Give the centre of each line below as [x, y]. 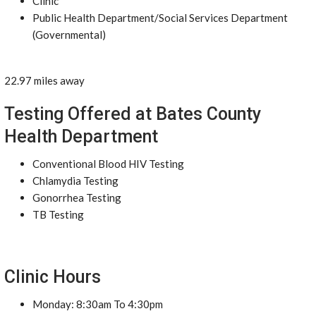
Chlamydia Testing [75, 181]
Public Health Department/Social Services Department [160, 18]
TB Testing [58, 214]
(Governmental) [69, 35]
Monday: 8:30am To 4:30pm [98, 304]
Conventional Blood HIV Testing [108, 164]
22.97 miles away [44, 80]
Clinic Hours [53, 277]
